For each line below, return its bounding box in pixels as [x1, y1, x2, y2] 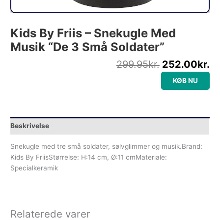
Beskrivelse [10, 121, 50, 130]
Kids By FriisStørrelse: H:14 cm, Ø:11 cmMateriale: [10, 153, 167, 162]
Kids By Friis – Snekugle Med [10, 26, 176, 41]
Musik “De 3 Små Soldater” [10, 40, 165, 55]
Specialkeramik [10, 164, 58, 172]
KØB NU [172, 77, 198, 85]
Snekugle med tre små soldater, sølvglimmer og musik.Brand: [10, 142, 203, 151]
